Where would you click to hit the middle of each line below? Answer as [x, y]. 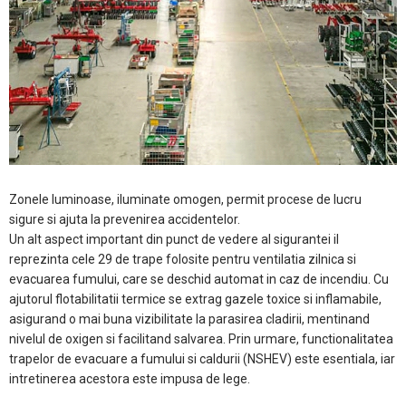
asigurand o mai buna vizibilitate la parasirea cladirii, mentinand [189, 319]
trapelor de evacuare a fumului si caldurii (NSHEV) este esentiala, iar [202, 358]
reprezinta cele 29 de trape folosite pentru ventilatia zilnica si [183, 259]
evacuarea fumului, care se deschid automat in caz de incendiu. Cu [199, 279]
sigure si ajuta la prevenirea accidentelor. [125, 219]
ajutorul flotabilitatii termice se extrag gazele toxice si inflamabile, [195, 299]
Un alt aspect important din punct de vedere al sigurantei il [174, 239]
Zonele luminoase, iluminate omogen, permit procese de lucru [185, 199]
